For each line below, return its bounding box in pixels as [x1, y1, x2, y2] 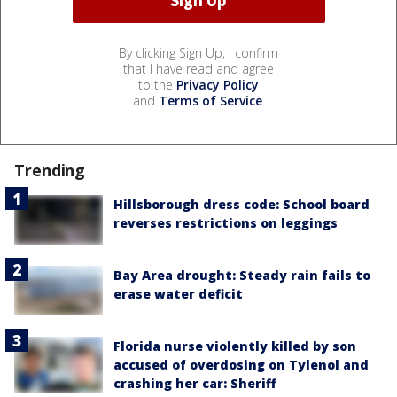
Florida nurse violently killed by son [113, 338, 356, 355]
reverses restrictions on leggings [113, 214, 338, 231]
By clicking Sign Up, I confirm [119, 43, 278, 61]
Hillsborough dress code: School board [113, 195, 370, 213]
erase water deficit [113, 284, 243, 302]
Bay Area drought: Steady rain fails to [113, 266, 370, 284]
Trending [14, 159, 86, 181]
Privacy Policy [176, 75, 259, 93]
